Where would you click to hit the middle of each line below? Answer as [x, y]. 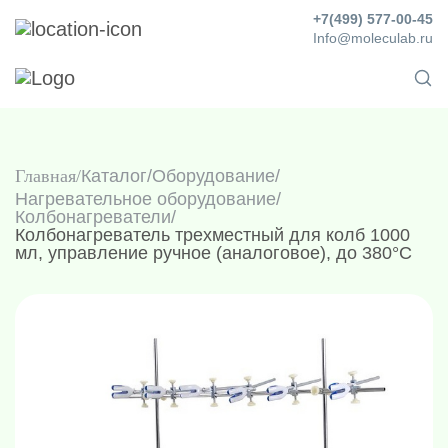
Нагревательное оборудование [145, 199]
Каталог [114, 176]
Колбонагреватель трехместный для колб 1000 [212, 235]
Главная [45, 176]
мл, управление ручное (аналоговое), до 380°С [213, 253]
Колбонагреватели [93, 217]
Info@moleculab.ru [373, 38]
